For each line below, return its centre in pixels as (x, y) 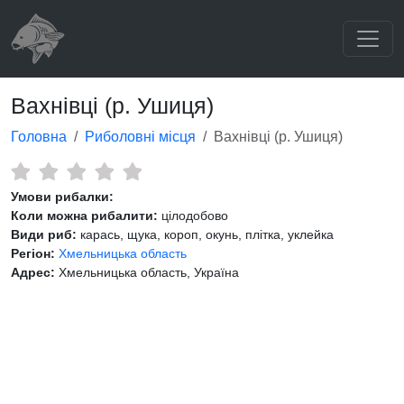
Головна (39, 137)
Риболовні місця (140, 137)
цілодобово (193, 216)
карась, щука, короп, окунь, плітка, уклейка (205, 234)
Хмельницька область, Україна (147, 272)
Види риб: (44, 234)
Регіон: (33, 253)
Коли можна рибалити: (84, 216)
